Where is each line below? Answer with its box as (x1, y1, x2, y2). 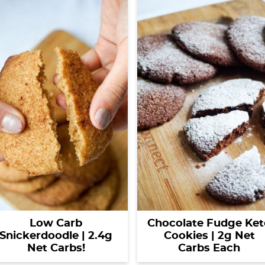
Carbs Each (178, 243, 240, 254)
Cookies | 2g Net (163, 231, 255, 242)
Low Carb (30, 218, 82, 229)
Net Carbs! (27, 243, 85, 254)
